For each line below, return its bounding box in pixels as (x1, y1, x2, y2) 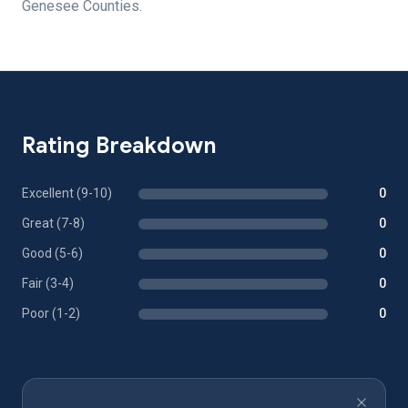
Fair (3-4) (22, 276, 74, 291)
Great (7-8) (22, 216, 85, 230)
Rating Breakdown (22, 132, 217, 159)
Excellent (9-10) (22, 186, 112, 200)
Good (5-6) (22, 246, 83, 260)
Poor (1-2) (22, 306, 80, 321)
